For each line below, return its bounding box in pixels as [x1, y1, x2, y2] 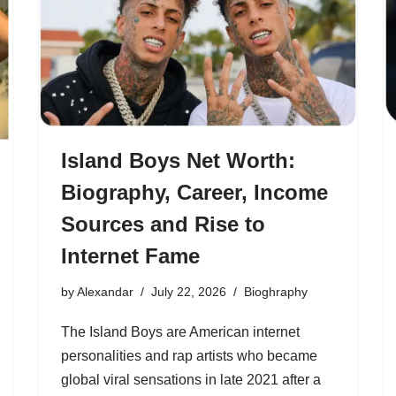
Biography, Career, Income [61, 179, 328, 204]
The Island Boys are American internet [61, 324, 300, 339]
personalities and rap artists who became [61, 347, 317, 363]
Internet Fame [61, 243, 200, 268]
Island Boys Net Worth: [61, 148, 295, 172]
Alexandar [77, 284, 133, 299]
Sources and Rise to [61, 211, 265, 236]
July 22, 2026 [151, 284, 226, 299]
